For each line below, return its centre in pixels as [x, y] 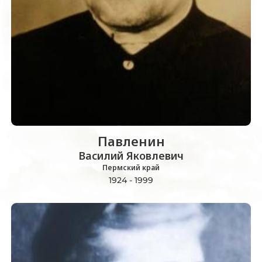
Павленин [131, 141]
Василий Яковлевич [131, 156]
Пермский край [131, 168]
